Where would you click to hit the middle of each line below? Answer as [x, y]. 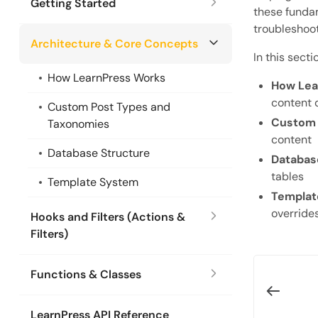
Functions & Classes [86, 274]
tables [287, 177]
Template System [93, 182]
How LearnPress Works [106, 78]
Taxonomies [78, 124]
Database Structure [99, 153]
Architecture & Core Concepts [114, 44]
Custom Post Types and [109, 107]
